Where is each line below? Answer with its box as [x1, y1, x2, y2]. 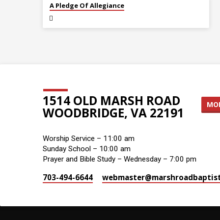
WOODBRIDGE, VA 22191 [43, 105, 184, 121]
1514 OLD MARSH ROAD [43, 92, 180, 109]
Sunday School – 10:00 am [43, 144, 131, 154]
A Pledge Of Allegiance [49, 1, 124, 10]
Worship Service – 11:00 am [43, 134, 135, 143]
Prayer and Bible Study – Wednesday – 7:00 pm [43, 155, 196, 164]
